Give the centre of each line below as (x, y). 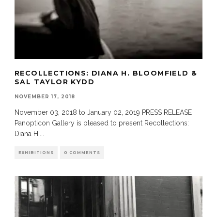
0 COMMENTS (82, 153)
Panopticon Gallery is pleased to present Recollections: (102, 123)
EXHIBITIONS (36, 153)
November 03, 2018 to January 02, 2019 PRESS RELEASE (103, 113)
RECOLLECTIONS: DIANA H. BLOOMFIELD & (106, 73)
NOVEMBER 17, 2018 (45, 97)
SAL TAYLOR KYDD (54, 82)
